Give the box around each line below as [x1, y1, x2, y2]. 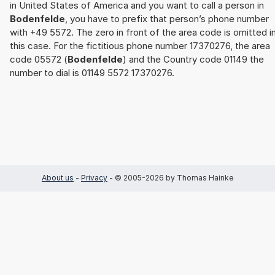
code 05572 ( [10, 53, 68, 66]
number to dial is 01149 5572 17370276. [10, 67, 174, 79]
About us [42, 173, 74, 183]
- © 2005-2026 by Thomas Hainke [107, 173, 233, 183]
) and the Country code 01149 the [123, 53, 264, 66]
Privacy [81, 173, 107, 183]
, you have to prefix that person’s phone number [65, 13, 269, 25]
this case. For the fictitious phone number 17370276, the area [10, 40, 270, 52]
